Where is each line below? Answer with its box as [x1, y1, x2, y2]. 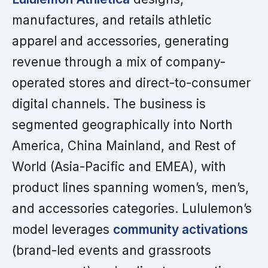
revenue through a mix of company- [12, 54, 226, 69]
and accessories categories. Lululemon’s [12, 200, 252, 216]
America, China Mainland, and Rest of [12, 138, 236, 153]
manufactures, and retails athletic [12, 12, 212, 28]
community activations [113, 221, 248, 237]
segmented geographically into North [12, 117, 233, 132]
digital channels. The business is [12, 96, 206, 111]
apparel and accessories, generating [12, 33, 229, 48]
